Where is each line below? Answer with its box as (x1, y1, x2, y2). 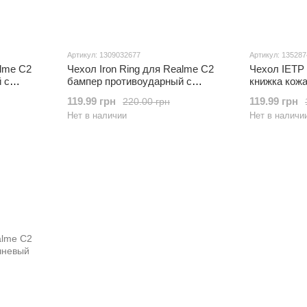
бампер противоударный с (67, 75, 192, 87)
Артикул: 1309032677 (67, 51, 140, 59)
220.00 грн (123, 95, 170, 107)
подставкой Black (67, 88, 149, 99)
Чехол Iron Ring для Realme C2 (67, 63, 214, 75)
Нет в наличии (67, 110, 127, 121)
